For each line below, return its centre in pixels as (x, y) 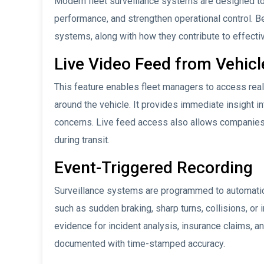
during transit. (82, 140)
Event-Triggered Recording (154, 168)
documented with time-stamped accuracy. (140, 244)
